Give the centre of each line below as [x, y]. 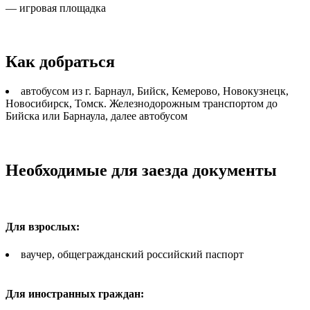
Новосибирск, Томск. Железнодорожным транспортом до [142, 104]
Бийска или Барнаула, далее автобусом [97, 116]
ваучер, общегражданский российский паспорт [132, 254]
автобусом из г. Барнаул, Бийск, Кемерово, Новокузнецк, [155, 91]
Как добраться [60, 62]
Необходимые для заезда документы [141, 171]
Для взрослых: [43, 227]
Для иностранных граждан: [75, 293]
